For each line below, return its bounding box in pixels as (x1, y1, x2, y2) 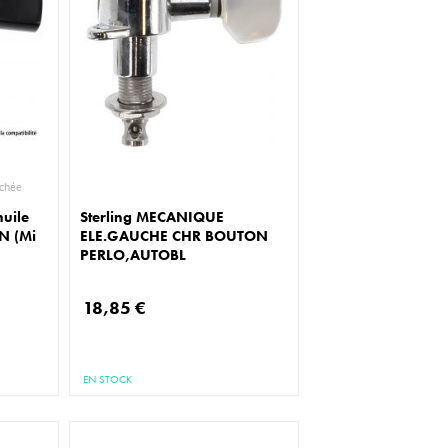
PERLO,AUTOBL (80, 244, 187, 265)
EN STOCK (83, 372, 133, 387)
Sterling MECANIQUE (80, 206, 225, 227)
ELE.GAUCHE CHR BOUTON (80, 225, 269, 246)
